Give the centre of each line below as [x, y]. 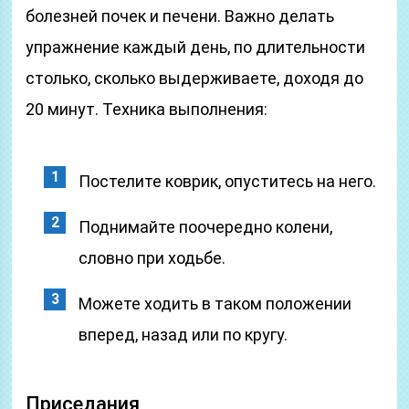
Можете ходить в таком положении [215, 304]
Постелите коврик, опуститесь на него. [228, 181]
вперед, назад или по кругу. [184, 335]
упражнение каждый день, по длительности [196, 47]
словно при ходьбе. [152, 258]
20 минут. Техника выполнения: [147, 109]
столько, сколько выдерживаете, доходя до [195, 78]
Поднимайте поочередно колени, [206, 227]
